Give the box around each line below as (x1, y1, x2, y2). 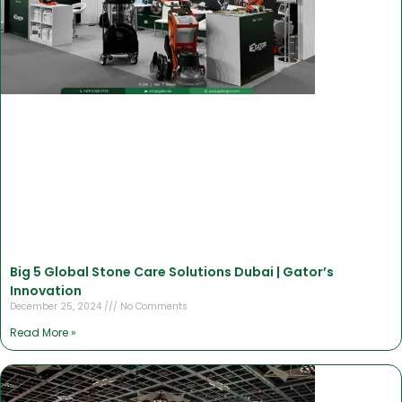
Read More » (10, 325, 76, 341)
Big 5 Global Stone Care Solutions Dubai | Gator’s (10, 263, 334, 282)
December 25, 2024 (10, 300, 104, 314)
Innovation (10, 282, 82, 301)
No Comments (118, 300, 188, 314)
